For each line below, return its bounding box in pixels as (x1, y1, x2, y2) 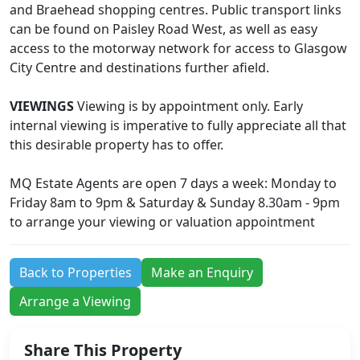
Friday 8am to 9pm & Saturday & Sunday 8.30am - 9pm (10, 194, 340, 212)
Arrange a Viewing (19, 292, 131, 311)
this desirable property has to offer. (10, 136, 223, 154)
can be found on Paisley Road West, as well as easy (10, 20, 317, 39)
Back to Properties (19, 264, 132, 282)
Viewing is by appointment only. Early (77, 97, 303, 116)
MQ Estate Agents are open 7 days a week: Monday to (10, 174, 337, 193)
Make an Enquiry (151, 264, 253, 282)
